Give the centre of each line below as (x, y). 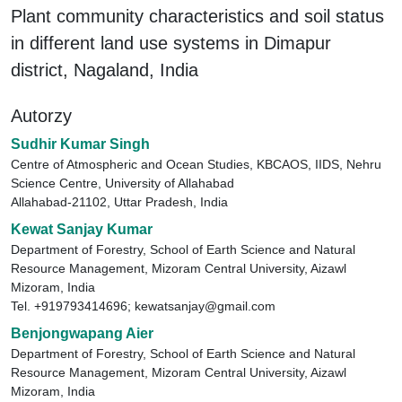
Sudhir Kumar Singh (80, 144)
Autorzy (41, 116)
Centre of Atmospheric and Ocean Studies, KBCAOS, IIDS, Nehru (196, 164)
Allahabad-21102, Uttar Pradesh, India (119, 202)
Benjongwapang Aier (82, 333)
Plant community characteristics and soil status (197, 16)
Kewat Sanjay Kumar (82, 229)
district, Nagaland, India (105, 70)
